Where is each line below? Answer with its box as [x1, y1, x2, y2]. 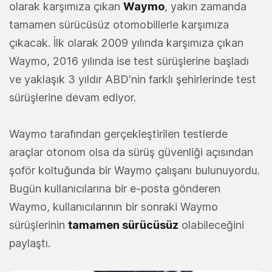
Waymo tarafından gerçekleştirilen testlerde [9, 127, 228, 141]
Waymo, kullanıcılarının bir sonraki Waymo [9, 200, 218, 214]
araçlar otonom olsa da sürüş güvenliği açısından [9, 146, 253, 159]
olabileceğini [178, 219, 244, 232]
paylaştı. [9, 237, 53, 250]
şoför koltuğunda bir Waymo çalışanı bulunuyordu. [9, 164, 260, 177]
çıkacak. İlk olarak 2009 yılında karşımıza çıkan [9, 36, 243, 50]
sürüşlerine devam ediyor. [9, 91, 136, 104]
